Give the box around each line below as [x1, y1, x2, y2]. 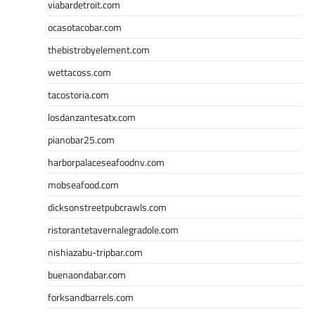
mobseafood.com [48, 176, 119, 192]
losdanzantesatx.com [48, 109, 136, 124]
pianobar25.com [48, 131, 115, 147]
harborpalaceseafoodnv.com [48, 154, 165, 169]
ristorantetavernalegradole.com [48, 221, 179, 237]
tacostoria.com [48, 86, 109, 102]
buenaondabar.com [48, 266, 126, 282]
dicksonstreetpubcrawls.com [48, 199, 167, 214]
